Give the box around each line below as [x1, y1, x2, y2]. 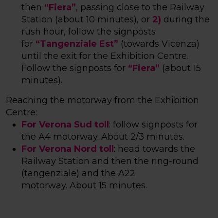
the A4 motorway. [21, 131, 101, 143]
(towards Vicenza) [118, 38, 200, 50]
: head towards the [114, 144, 195, 155]
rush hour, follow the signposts [21, 26, 156, 37]
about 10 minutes [58, 14, 134, 25]
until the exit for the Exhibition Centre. [21, 51, 188, 62]
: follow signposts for [109, 119, 198, 130]
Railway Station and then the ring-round [21, 156, 199, 167]
